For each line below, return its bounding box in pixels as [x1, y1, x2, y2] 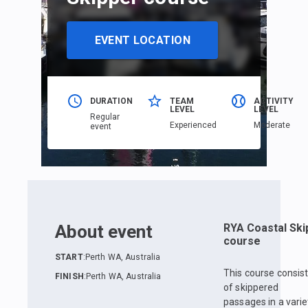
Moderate [254, 120, 291, 131]
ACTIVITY [254, 96, 294, 107]
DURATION [90, 96, 133, 107]
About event [55, 221, 153, 242]
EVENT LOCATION [94, 33, 190, 47]
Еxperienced [170, 120, 217, 131]
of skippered [223, 282, 279, 294]
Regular [90, 112, 120, 122]
